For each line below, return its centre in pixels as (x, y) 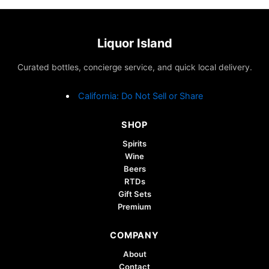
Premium (134, 206)
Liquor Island (134, 44)
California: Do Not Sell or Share (141, 96)
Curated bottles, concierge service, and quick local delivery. (134, 68)
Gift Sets (134, 194)
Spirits (134, 143)
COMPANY (134, 235)
